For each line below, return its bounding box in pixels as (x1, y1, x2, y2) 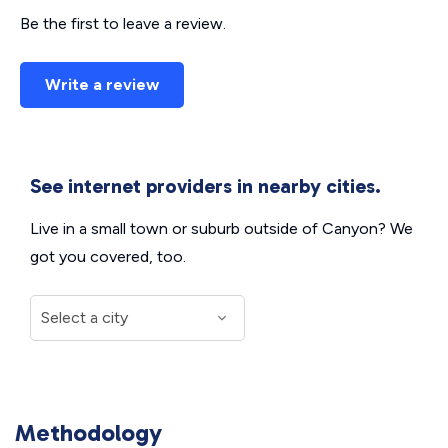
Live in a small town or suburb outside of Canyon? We (30, 219, 413, 238)
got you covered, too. (30, 247, 186, 266)
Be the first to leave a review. (20, 14, 226, 33)
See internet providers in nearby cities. (30, 174, 381, 198)
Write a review (45, 75, 159, 94)
